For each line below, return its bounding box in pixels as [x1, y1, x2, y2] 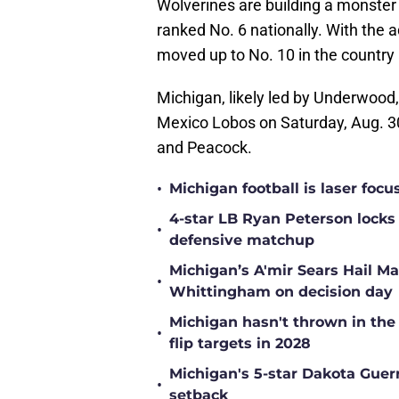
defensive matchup [169, 232, 314, 249]
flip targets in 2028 [169, 335, 311, 353]
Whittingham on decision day [169, 283, 393, 301]
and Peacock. [157, 138, 252, 158]
